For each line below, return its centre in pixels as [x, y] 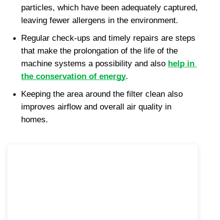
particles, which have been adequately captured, [110, 8]
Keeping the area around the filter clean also [102, 94]
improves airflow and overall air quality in [96, 107]
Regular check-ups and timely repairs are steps [108, 38]
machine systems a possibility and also [95, 64]
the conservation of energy [73, 77]
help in [181, 64]
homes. [35, 120]
